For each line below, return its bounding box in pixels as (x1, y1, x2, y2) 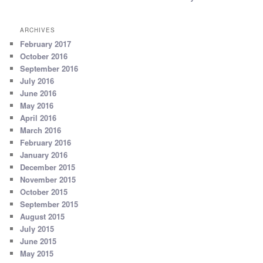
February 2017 (20, 38, 72, 49)
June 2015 (20, 235, 57, 247)
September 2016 (20, 62, 79, 74)
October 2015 (20, 186, 68, 197)
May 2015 (20, 247, 54, 259)
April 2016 (20, 112, 57, 123)
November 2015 (20, 173, 76, 185)
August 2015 (20, 210, 65, 222)
